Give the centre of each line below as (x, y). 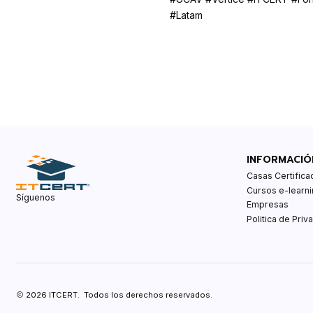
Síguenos (35, 198)
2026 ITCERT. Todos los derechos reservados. (118, 294)
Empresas (267, 205)
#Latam (186, 15)
